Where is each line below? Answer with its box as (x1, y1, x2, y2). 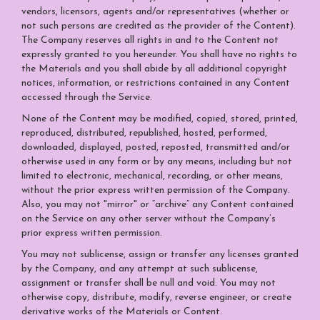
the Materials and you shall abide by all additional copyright (21, 64, 287, 74)
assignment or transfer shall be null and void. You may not (21, 278, 276, 289)
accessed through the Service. (21, 92, 152, 103)
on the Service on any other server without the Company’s (21, 214, 276, 224)
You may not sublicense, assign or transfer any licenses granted (21, 249, 299, 260)
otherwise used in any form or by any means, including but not (21, 156, 292, 167)
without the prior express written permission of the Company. (21, 185, 293, 196)
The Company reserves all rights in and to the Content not (21, 35, 279, 46)
